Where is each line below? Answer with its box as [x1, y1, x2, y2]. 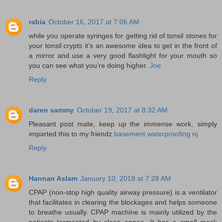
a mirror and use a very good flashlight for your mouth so [29, 51, 217, 59]
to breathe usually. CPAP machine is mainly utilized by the [29, 208, 217, 216]
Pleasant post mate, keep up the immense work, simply [29, 119, 217, 128]
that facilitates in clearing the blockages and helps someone [29, 198, 217, 206]
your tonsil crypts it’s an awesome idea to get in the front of [29, 41, 217, 50]
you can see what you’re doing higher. [29, 61, 150, 69]
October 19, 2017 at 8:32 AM [77, 106, 167, 114]
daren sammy [29, 106, 74, 114]
